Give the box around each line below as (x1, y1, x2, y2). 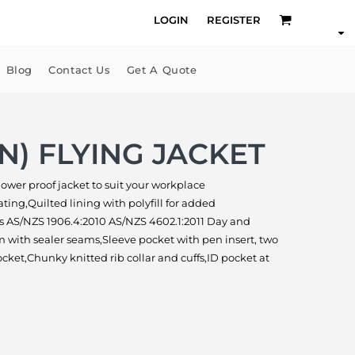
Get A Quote (126, 63, 197, 77)
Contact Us (48, 63, 111, 77)
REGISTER (207, 13, 261, 26)
